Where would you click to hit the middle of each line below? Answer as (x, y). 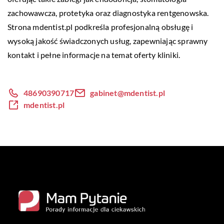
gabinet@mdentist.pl (128, 93)
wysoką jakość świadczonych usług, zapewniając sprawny (108, 41)
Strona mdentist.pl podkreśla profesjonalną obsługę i (100, 27)
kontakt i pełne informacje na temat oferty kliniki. (94, 55)
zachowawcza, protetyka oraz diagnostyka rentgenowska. (108, 13)
